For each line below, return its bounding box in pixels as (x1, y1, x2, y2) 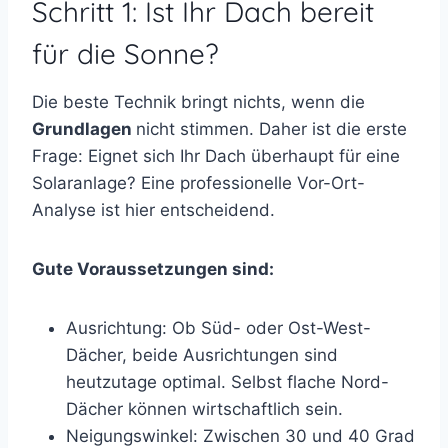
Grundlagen (32, 118, 136, 139)
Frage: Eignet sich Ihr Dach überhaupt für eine (32, 145, 400, 166)
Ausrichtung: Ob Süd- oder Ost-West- (66, 317, 371, 338)
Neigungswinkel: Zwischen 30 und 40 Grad (66, 425, 415, 446)
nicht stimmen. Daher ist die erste (136, 118, 407, 139)
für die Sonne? (32, 35, 219, 71)
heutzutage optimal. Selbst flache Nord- (66, 371, 389, 392)
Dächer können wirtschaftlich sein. (66, 398, 343, 419)
